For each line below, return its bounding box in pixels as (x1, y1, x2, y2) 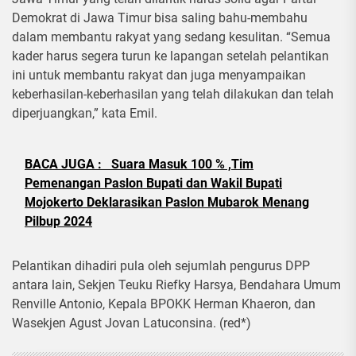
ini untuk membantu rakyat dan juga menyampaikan (12, 68, 306, 83)
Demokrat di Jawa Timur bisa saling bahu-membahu (12, 10, 308, 26)
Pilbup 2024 (25, 214, 92, 230)
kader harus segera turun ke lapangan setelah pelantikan (12, 48, 329, 64)
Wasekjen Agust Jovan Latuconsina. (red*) (12, 315, 251, 331)
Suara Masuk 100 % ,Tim (111, 157, 253, 172)
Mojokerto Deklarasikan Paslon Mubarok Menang (25, 195, 309, 211)
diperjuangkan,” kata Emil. (12, 106, 157, 122)
